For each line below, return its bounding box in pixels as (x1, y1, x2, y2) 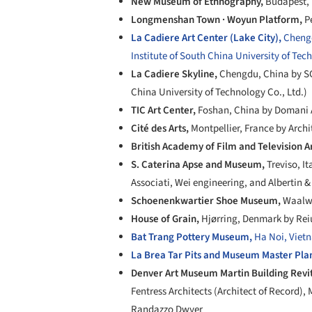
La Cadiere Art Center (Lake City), (131, 30, 283, 45)
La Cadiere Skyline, (131, 66, 219, 81)
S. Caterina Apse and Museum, (131, 157, 267, 172)
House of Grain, (131, 211, 201, 226)
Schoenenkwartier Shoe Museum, (131, 193, 283, 208)
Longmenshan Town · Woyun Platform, (131, 12, 304, 27)
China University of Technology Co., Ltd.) (131, 84, 307, 100)
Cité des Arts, (131, 120, 191, 136)
